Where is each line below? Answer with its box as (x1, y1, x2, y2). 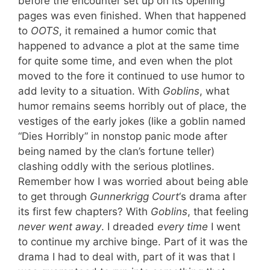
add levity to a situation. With (18, 84, 163, 97)
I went (208, 220, 240, 233)
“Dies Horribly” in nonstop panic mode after (18, 130, 227, 142)
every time (157, 220, 208, 233)
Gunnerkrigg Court (90, 190, 179, 202)
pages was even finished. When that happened (18, 9, 246, 22)
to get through (18, 190, 90, 202)
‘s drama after (179, 190, 246, 202)
